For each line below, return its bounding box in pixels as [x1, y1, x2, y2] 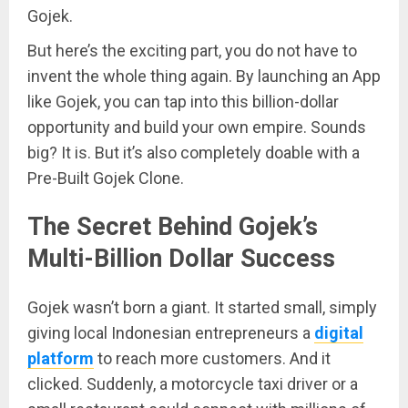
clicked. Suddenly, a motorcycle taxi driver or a [27, 374, 358, 394]
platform [27, 349, 94, 369]
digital [314, 323, 363, 343]
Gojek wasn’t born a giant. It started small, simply [27, 298, 377, 318]
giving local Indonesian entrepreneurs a [27, 323, 314, 343]
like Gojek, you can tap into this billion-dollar [27, 91, 339, 111]
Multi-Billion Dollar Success [27, 244, 335, 274]
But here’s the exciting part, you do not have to [27, 40, 357, 60]
